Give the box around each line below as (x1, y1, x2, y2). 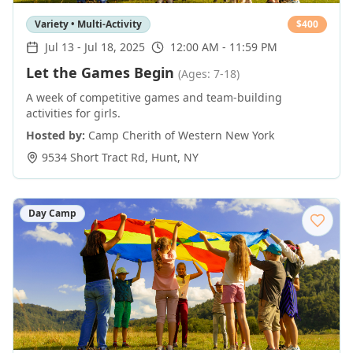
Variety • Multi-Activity (35, 17, 142, 31)
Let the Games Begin (26, 63, 174, 82)
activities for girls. (26, 106, 121, 121)
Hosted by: (26, 128, 85, 143)
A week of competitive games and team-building (26, 90, 282, 105)
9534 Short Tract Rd (42, 150, 145, 165)
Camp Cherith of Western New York (88, 128, 274, 143)
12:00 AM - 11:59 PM (170, 39, 277, 54)
